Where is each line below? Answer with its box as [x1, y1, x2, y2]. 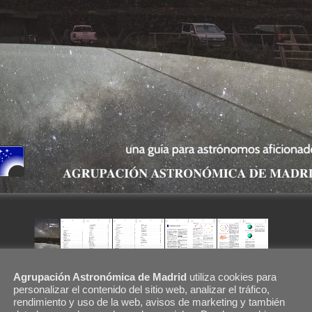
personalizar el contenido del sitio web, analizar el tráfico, [13, 283, 270, 295]
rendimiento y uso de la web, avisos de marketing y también [13, 296, 285, 308]
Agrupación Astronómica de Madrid [13, 271, 187, 283]
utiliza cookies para [187, 271, 276, 283]
